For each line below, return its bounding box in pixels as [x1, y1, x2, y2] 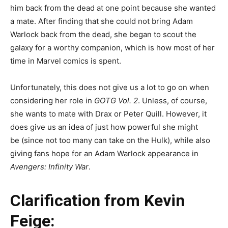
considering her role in [10, 95, 94, 105]
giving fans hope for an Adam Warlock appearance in [10, 148, 198, 158]
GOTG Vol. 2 [94, 95, 138, 105]
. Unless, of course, [138, 95, 207, 105]
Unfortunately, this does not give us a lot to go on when [10, 82, 209, 92]
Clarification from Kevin [10, 190, 185, 210]
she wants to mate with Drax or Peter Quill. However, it [10, 108, 207, 119]
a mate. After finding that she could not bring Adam [10, 16, 193, 26]
